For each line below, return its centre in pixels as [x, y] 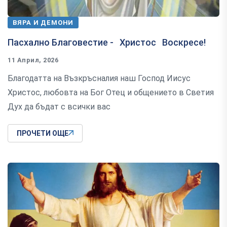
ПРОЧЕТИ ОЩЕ [43, 134]
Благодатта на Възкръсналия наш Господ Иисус [99, 79]
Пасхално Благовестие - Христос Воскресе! [107, 43]
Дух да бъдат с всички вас [59, 107]
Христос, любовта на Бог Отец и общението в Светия [111, 93]
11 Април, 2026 [33, 60]
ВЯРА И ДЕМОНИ [43, 23]
